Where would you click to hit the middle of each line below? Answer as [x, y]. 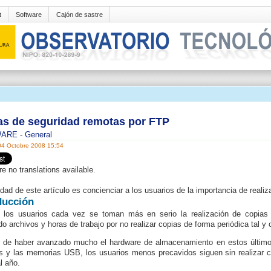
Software [29, 15]
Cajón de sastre [80, 15]
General [38, 135]
